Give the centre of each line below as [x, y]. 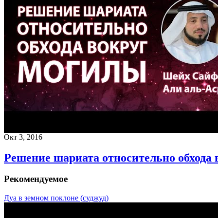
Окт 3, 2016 [23, 137]
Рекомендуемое [36, 179]
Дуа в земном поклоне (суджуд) [56, 198]
